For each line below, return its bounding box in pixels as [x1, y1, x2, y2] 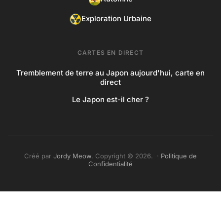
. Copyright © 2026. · [91, 151, 161, 160]
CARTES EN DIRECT [77, 48, 144, 56]
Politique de [161, 151, 197, 160]
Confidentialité [88, 159, 133, 168]
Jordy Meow [53, 151, 91, 160]
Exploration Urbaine [81, 14, 151, 24]
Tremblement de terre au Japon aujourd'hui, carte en [16, 68, 205, 77]
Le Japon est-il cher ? [72, 94, 149, 104]
